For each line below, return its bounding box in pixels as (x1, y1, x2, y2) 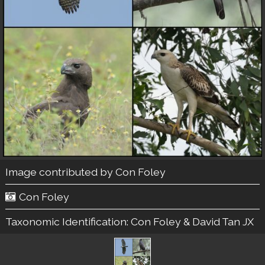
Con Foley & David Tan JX (130, 215, 254, 228)
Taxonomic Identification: (5, 215, 131, 228)
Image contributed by (5, 166, 115, 178)
